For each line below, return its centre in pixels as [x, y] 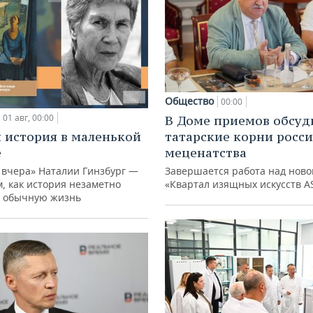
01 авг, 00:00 [28, 118]
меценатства [206, 153]
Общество [189, 101]
